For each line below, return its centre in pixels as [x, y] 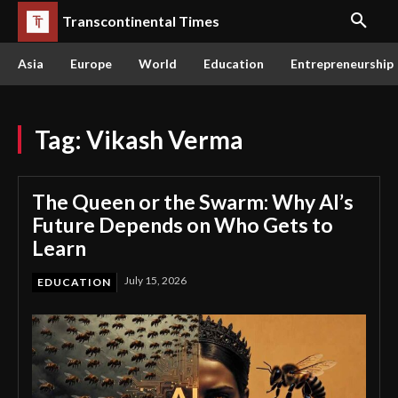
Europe [91, 64]
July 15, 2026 [155, 280]
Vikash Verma [165, 139]
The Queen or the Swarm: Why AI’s [193, 202]
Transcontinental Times [141, 21]
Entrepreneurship [342, 64]
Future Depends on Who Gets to [183, 225]
